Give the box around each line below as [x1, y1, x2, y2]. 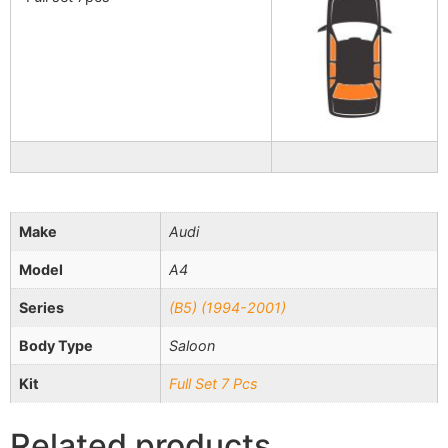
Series [19, 299, 64, 317]
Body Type [19, 337, 93, 355]
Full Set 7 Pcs [169, 375, 258, 393]
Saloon [169, 337, 215, 355]
